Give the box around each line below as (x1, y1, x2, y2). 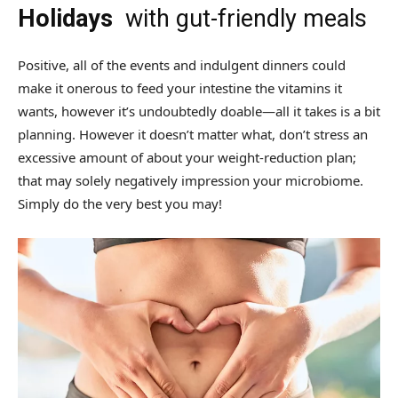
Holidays (18, 4, 113, 33)
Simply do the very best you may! (18, 194, 222, 212)
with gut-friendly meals (113, 4, 367, 33)
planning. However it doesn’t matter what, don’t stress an (18, 124, 368, 143)
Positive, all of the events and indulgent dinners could (18, 55, 346, 74)
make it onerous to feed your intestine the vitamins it (18, 78, 342, 97)
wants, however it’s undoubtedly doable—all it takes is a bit (18, 101, 380, 120)
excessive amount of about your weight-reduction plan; (18, 147, 356, 166)
